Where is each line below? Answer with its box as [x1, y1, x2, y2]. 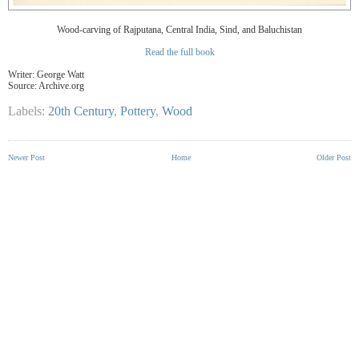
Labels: [8, 103, 48, 118]
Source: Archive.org [8, 79, 84, 91]
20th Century [48, 103, 114, 118]
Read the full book [144, 46, 215, 58]
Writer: [8, 68, 37, 80]
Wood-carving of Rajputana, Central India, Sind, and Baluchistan [57, 23, 302, 35]
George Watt [37, 68, 84, 80]
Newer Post [8, 152, 45, 162]
